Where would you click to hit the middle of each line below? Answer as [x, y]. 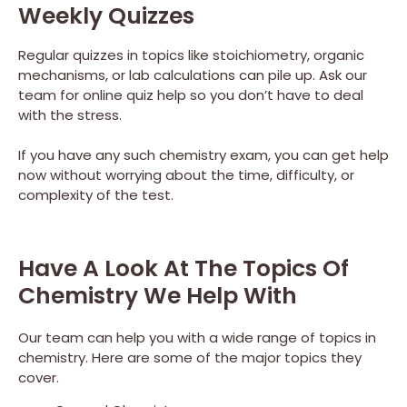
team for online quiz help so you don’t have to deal [191, 95]
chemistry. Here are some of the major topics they [190, 357]
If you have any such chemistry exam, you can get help [203, 155]
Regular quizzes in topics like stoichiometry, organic [191, 55]
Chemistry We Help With [158, 295]
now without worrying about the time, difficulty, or [186, 175]
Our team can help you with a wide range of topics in [197, 337]
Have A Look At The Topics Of [184, 268]
